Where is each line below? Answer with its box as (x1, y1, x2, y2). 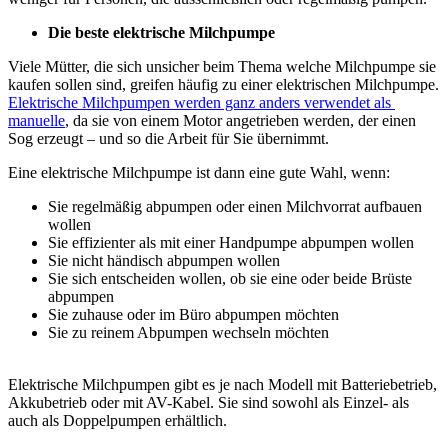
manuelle (8, 111, 65, 129)
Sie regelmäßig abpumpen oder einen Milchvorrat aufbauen (48, 197, 422, 215)
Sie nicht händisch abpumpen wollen (48, 251, 284, 269)
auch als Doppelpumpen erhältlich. (8, 411, 227, 429)
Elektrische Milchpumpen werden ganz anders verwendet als (8, 93, 391, 111)
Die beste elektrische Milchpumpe (48, 23, 275, 41)
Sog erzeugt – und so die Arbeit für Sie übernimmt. (8, 129, 329, 147)
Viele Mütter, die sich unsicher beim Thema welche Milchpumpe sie (8, 57, 436, 75)
